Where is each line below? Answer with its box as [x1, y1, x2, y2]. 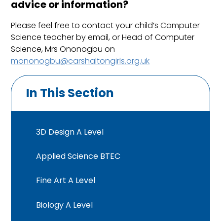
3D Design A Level [36, 126, 104, 138]
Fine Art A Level [36, 175, 96, 186]
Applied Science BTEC [36, 150, 121, 162]
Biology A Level [36, 199, 93, 211]
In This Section [26, 85, 114, 102]
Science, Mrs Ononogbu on [11, 43, 115, 55]
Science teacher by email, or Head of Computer [11, 32, 195, 43]
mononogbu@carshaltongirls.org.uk [11, 55, 150, 67]
